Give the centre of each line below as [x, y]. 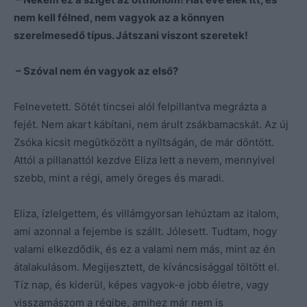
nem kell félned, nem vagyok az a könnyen [119, 17]
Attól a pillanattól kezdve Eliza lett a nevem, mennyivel [144, 160]
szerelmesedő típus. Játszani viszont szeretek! [131, 35]
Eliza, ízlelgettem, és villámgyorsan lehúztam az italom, [146, 213]
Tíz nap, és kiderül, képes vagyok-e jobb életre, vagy [141, 284]
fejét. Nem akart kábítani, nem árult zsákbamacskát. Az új [151, 124]
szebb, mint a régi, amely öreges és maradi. [119, 177]
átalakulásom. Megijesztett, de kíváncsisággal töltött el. [147, 267]
